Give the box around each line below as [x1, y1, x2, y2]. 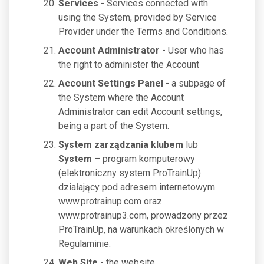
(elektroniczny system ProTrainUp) [58, 167, 201, 179]
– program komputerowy [92, 153, 195, 164]
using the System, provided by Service [58, 12, 217, 23]
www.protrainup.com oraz [58, 196, 162, 207]
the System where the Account [58, 92, 184, 103]
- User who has [160, 45, 224, 56]
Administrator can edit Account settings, [58, 106, 222, 117]
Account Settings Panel [58, 78, 163, 89]
